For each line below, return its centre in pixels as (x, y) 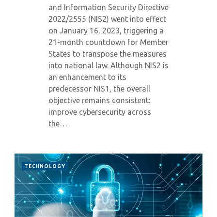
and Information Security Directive (108, 7)
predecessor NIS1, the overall (99, 89)
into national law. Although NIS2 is (108, 65)
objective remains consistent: (99, 100)
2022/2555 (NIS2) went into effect (107, 19)
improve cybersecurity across (100, 112)
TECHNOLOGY (45, 166)
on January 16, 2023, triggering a (106, 31)
